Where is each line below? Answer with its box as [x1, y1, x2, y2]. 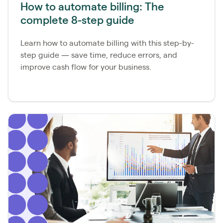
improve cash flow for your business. [20, 63, 151, 72]
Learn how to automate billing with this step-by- [20, 39, 194, 48]
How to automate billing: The [20, 1, 164, 13]
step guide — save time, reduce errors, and [20, 51, 177, 60]
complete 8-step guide [20, 15, 134, 26]
